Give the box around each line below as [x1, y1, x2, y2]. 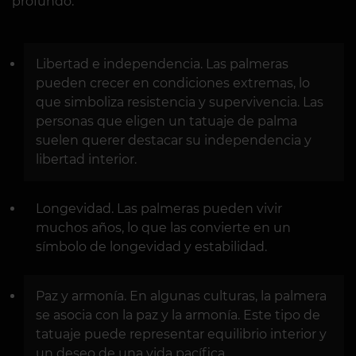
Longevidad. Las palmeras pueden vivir [36, 201, 282, 216]
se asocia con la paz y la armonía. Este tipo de [36, 308, 320, 323]
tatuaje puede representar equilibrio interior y [36, 327, 327, 342]
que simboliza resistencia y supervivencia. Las [36, 95, 323, 110]
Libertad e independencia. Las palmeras [36, 56, 288, 72]
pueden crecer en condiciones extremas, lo [36, 75, 310, 91]
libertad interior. [36, 152, 137, 167]
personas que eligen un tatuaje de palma [36, 114, 297, 129]
